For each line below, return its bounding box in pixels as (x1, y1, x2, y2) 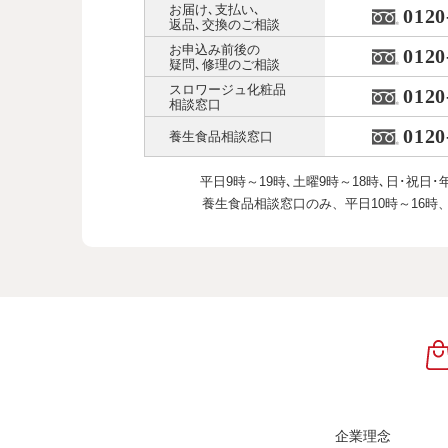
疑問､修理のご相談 (169, 56, 280, 72)
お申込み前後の (169, 41, 260, 57)
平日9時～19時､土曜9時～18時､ (200, 174, 386, 190)
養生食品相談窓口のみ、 (201, 196, 345, 212)
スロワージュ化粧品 (169, 81, 286, 97)
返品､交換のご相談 (169, 16, 280, 32)
